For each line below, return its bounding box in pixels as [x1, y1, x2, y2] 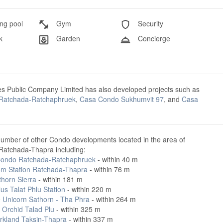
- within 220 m [65, 184, 111, 194]
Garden [54, 33, 81, 44]
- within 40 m [95, 154, 138, 164]
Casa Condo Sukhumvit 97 [79, 94, 164, 104]
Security [135, 18, 163, 28]
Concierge [135, 33, 170, 44]
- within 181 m [36, 174, 83, 184]
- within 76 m [87, 164, 130, 174]
